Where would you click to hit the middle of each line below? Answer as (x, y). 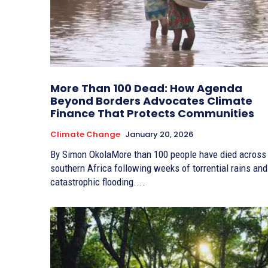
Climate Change (85, 134)
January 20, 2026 (159, 134)
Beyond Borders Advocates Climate (151, 100)
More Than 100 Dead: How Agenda (146, 88)
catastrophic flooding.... (98, 182)
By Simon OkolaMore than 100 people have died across (158, 154)
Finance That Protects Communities (152, 113)
